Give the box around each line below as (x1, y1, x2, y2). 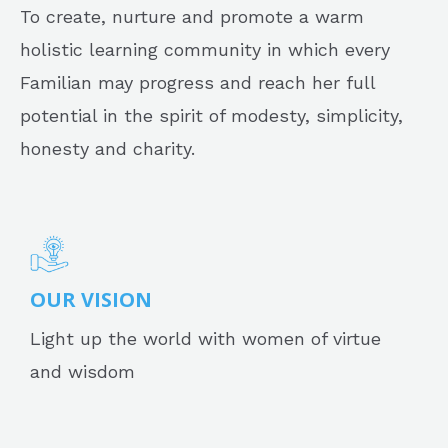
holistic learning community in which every (20, 38, 390, 60)
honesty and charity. (20, 137, 195, 159)
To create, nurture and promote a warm (20, 5, 364, 27)
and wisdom (30, 361, 135, 383)
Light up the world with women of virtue (30, 328, 381, 350)
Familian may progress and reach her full (20, 71, 375, 93)
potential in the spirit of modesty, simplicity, (20, 104, 403, 126)
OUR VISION (30, 286, 152, 314)
